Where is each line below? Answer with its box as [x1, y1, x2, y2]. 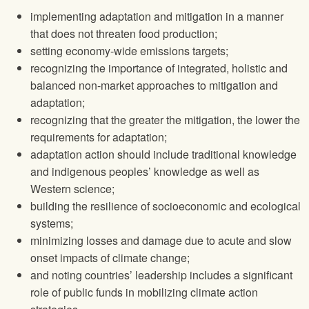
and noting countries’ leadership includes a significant [30, 267, 292, 283]
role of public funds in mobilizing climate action [30, 284, 258, 301]
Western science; [30, 181, 114, 197]
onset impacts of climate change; [30, 250, 190, 266]
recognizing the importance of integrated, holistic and [30, 60, 288, 77]
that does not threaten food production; [30, 26, 217, 42]
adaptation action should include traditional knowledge [30, 146, 297, 163]
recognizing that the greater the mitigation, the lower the [30, 112, 300, 128]
